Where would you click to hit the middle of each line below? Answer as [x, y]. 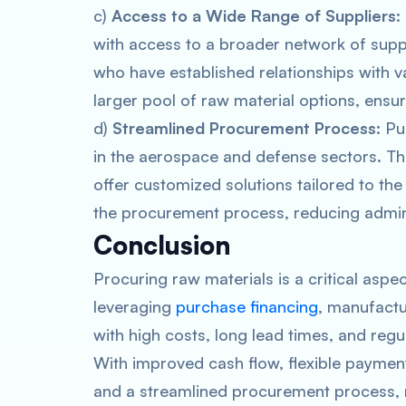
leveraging [135, 306]
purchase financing [247, 306]
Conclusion [162, 245]
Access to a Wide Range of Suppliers [254, 15]
